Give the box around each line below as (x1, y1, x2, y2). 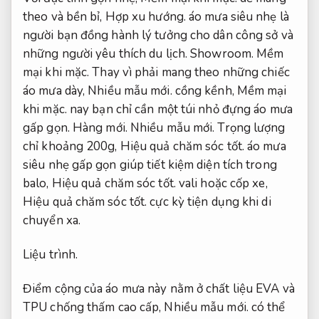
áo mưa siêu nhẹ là (185, 8, 289, 25)
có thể (248, 299, 286, 315)
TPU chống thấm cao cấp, (23, 299, 164, 315)
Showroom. (190, 45, 254, 62)
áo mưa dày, (23, 82, 88, 99)
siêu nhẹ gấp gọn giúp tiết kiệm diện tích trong (23, 156, 277, 173)
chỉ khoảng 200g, (23, 137, 120, 155)
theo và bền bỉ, (23, 8, 105, 25)
